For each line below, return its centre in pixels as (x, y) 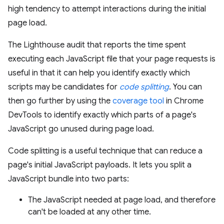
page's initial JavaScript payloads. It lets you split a (100, 165)
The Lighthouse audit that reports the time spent (97, 45)
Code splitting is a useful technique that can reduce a (105, 151)
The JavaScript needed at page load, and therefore (122, 200)
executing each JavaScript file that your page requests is (112, 59)
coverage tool (138, 101)
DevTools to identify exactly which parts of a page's (102, 115)
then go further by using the (60, 101)
